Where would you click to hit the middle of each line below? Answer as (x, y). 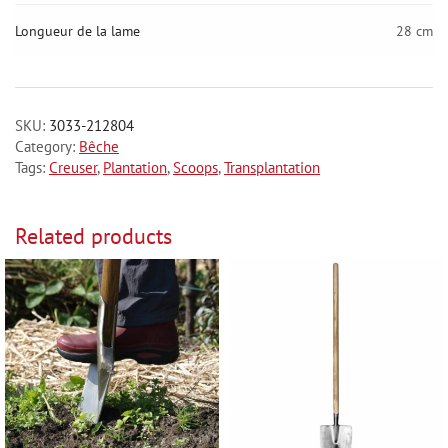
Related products (93, 235)
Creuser (73, 167)
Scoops (195, 167)
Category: (47, 146)
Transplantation (272, 167)
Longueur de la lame (77, 30)
